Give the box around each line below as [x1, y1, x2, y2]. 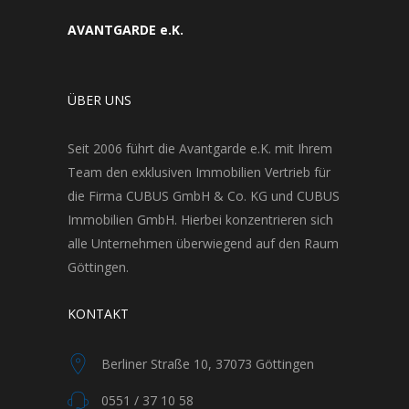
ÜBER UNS [68, 90, 131, 109]
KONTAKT [68, 304, 129, 322]
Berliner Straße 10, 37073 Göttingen [101, 354, 314, 372]
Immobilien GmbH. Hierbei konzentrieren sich [68, 210, 333, 228]
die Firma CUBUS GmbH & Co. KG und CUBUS [68, 186, 340, 204]
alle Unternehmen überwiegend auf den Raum [68, 234, 339, 252]
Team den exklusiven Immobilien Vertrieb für [68, 163, 330, 181]
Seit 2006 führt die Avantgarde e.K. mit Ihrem [68, 139, 332, 157]
